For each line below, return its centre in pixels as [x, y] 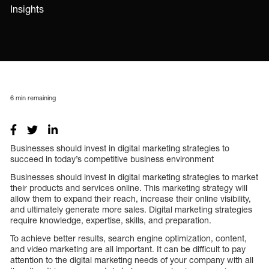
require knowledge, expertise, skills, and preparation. [111, 220]
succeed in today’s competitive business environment [112, 159]
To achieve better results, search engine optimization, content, [128, 238]
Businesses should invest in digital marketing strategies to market [134, 177]
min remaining [35, 97]
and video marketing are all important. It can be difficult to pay [128, 249]
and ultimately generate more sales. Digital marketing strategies [131, 209]
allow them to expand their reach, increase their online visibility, [131, 198]
